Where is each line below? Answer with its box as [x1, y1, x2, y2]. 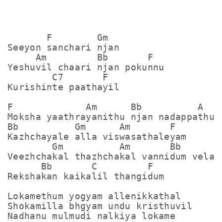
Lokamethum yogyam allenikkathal [7, 191, 181, 201]
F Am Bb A [7, 102, 204, 112]
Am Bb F [7, 52, 153, 62]
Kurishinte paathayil [7, 82, 119, 92]
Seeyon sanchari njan [7, 42, 119, 53]
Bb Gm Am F [7, 121, 175, 132]
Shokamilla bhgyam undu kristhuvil [7, 201, 192, 211]
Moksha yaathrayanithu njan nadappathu [7, 111, 215, 122]
